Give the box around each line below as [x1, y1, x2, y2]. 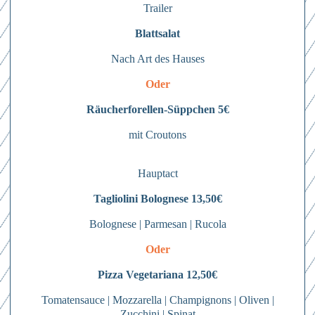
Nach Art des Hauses [110, 53, 205, 65]
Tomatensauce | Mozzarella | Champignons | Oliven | [41, 294, 274, 306]
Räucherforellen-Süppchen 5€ [86, 103, 229, 115]
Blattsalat [135, 27, 180, 39]
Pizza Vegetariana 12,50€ [98, 269, 217, 281]
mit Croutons [129, 129, 186, 141]
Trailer [143, 2, 172, 14]
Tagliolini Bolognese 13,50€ [93, 193, 222, 205]
